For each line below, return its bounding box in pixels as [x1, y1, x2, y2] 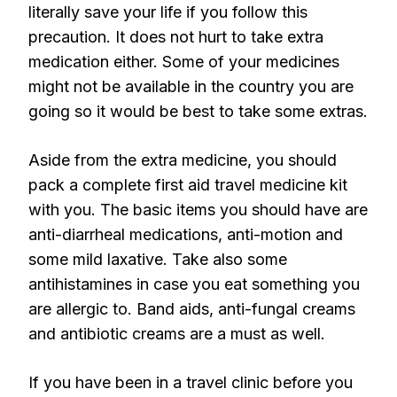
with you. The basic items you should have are [28, 200, 368, 219]
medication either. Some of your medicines [28, 52, 339, 71]
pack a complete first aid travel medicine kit [28, 175, 347, 194]
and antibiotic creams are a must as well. [28, 324, 325, 343]
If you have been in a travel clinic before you [28, 373, 353, 392]
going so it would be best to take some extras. [28, 102, 368, 121]
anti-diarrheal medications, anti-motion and [28, 225, 343, 244]
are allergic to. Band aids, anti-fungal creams [28, 300, 355, 318]
